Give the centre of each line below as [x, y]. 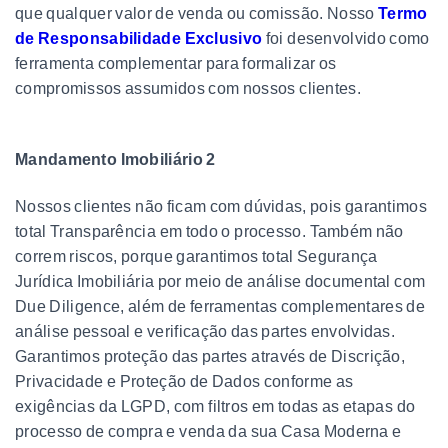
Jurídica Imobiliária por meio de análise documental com [220, 281]
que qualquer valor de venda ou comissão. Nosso [197, 13]
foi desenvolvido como [346, 38]
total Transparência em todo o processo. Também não [209, 231]
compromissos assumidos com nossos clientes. [188, 88]
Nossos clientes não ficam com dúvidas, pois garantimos [221, 206]
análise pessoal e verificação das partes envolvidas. [205, 331]
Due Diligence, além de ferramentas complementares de [220, 306]
